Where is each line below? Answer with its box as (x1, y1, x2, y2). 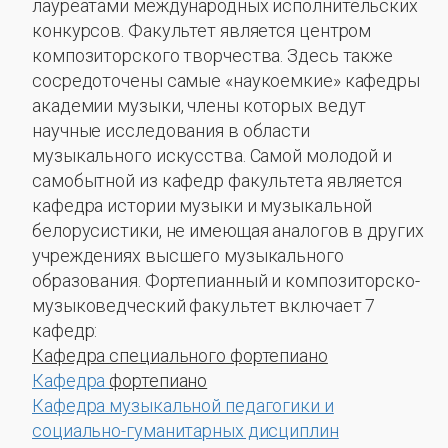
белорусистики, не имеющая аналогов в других (32, 220, 424, 241)
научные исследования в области (32, 120, 310, 141)
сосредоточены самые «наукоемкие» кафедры (32, 70, 420, 91)
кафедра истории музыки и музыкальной (32, 195, 373, 216)
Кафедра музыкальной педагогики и (32, 395, 334, 416)
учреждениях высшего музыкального (32, 245, 344, 266)
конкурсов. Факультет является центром (32, 20, 372, 41)
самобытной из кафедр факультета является (32, 170, 402, 191)
